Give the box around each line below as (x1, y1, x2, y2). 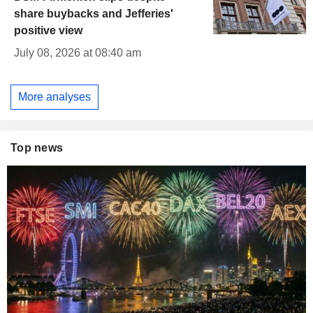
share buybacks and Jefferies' (14, 8, 173, 20)
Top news (10, 141, 64, 154)
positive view (14, 24, 82, 37)
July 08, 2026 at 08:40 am (14, 47, 141, 59)
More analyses (18, 90, 91, 103)
